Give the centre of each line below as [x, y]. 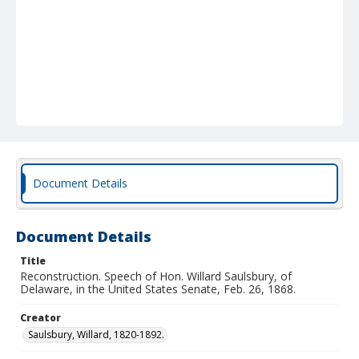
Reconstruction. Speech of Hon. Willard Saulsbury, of [156, 276]
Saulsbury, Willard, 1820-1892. [96, 335]
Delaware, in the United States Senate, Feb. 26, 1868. [158, 289]
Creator [40, 318]
